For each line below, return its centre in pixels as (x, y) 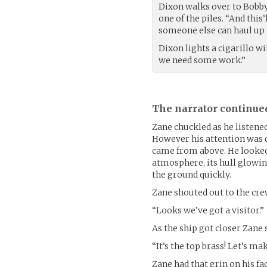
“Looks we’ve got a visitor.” (208, 210)
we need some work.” (202, 60)
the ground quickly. (192, 174)
